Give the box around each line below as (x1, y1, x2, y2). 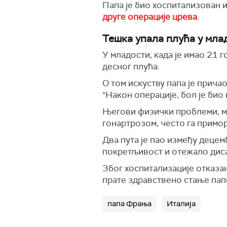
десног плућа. (102, 61, 160, 72)
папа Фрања (107, 199, 152, 209)
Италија (167, 199, 196, 209)
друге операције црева (102, 11, 197, 22)
